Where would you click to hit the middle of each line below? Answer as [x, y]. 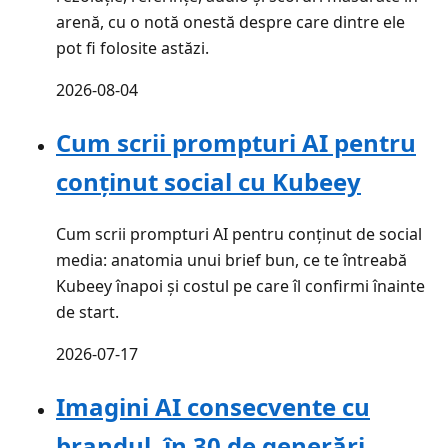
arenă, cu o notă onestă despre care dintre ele [230, 22]
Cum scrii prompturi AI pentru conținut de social [239, 234]
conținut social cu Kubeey [208, 182]
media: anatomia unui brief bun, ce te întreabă [231, 260]
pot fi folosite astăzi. [132, 48]
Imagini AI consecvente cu [213, 407]
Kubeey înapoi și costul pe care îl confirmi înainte [240, 286]
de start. [87, 312]
